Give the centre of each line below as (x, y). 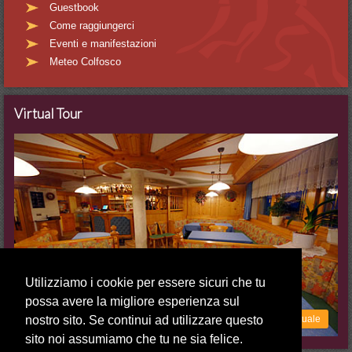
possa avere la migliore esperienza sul (132, 302)
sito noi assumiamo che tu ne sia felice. (134, 339)
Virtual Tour (49, 114)
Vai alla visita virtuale (275, 319)
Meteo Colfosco (86, 61)
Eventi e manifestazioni (103, 43)
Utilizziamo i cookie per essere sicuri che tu (145, 283)
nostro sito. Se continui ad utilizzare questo (144, 321)
